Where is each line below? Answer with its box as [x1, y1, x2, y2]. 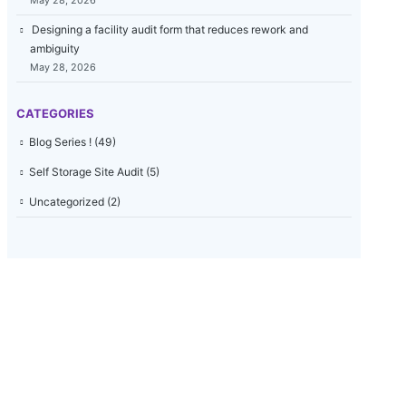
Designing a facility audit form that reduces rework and [32, 23, 308, 37]
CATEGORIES [16, 106, 94, 121]
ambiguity [30, 41, 80, 55]
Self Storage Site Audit [29, 164, 143, 179]
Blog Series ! [29, 135, 92, 150]
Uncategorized [29, 194, 104, 208]
